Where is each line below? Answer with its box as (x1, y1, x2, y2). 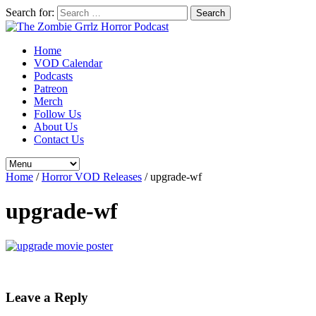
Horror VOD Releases (42, 171, 142, 183)
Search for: (6, 6, 54, 18)
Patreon (34, 83, 68, 95)
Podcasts (34, 70, 73, 82)
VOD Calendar (34, 57, 102, 69)
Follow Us (34, 108, 81, 120)
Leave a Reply (6, 289, 88, 305)
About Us (34, 121, 78, 133)
